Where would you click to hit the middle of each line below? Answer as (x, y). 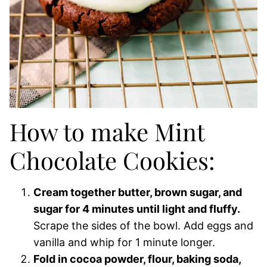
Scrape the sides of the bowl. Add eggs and (143, 226)
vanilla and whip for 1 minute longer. (124, 242)
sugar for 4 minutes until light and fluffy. (137, 209)
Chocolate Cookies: (112, 160)
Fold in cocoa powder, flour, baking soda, (137, 259)
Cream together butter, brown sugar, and (138, 192)
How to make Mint (107, 131)
